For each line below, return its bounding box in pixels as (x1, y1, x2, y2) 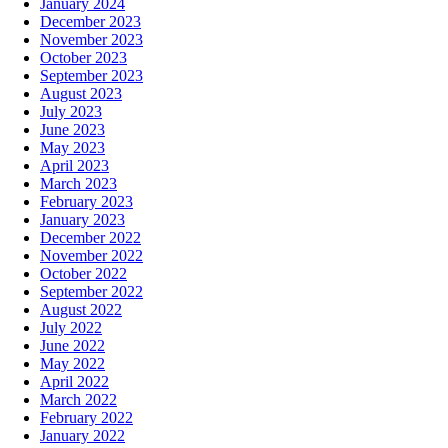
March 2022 (40, 391, 117, 409)
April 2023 (40, 157, 109, 175)
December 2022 (40, 229, 141, 247)
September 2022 (40, 283, 143, 301)
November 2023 (40, 31, 143, 49)
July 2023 (40, 103, 102, 121)
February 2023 (40, 193, 133, 211)
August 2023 (40, 85, 122, 103)
